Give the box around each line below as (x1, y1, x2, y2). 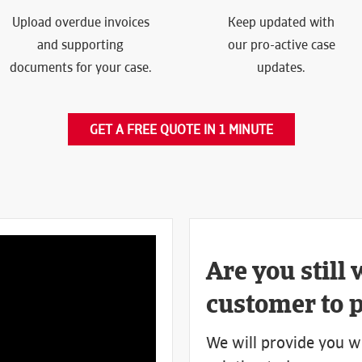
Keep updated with (228, 14, 335, 31)
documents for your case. (9, 59, 152, 76)
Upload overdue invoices (11, 14, 149, 31)
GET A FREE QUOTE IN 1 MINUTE (89, 121, 273, 138)
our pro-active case (227, 36, 335, 53)
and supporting (37, 36, 124, 53)
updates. (257, 59, 306, 76)
